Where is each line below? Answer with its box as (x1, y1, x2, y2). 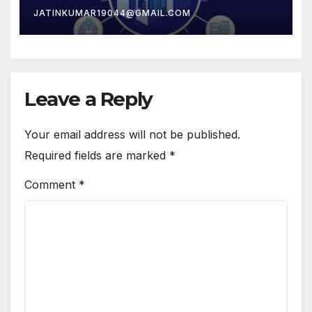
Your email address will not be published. (24, 127, 240, 141)
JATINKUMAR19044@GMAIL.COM (33, 8, 191, 19)
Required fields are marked (24, 148, 169, 162)
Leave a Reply (24, 86, 153, 111)
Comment (24, 178, 79, 192)
